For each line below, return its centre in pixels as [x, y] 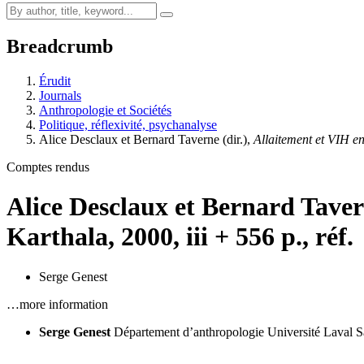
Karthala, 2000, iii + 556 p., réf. [180, 237]
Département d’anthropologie [189, 331]
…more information [57, 304]
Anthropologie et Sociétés [105, 110]
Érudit [55, 80]
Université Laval [310, 331]
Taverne [199, 139]
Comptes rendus [48, 167]
